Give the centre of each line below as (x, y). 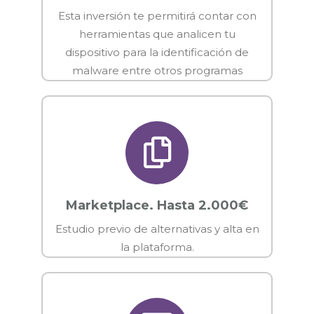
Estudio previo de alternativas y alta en (157, 228)
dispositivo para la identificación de (157, 52)
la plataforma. (157, 247)
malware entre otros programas (157, 70)
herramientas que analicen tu (157, 34)
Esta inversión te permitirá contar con (157, 15)
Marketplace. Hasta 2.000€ (157, 205)
